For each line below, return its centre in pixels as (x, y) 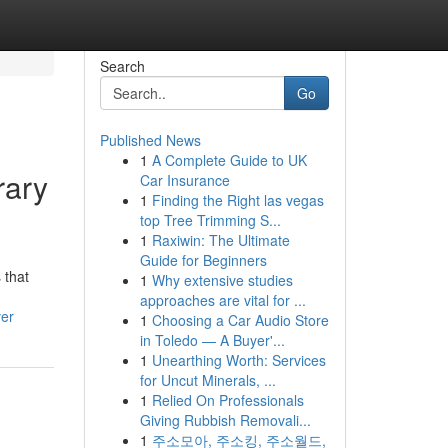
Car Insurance (184, 180)
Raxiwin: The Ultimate (220, 240)
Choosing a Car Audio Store (240, 320)
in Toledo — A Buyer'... (212, 340)
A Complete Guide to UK (229, 160)
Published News (150, 140)
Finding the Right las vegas (237, 200)
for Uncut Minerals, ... (207, 380)
